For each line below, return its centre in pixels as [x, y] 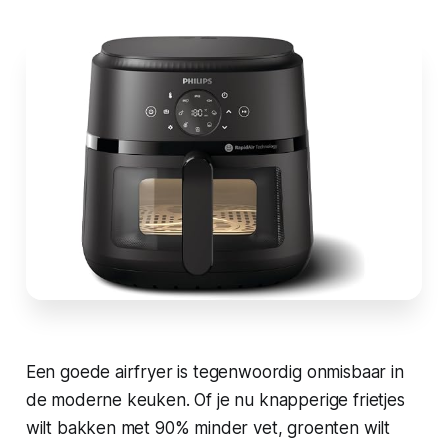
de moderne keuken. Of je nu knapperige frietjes [215, 400]
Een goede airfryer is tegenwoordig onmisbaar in [214, 372]
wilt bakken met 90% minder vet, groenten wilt [208, 428]
